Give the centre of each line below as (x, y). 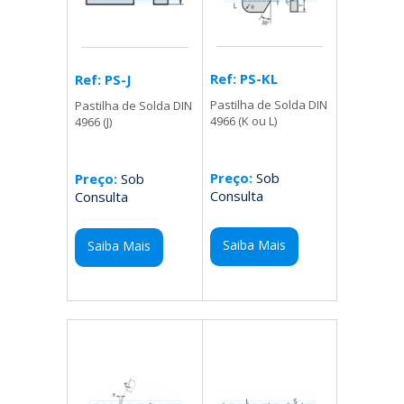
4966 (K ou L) (243, 121)
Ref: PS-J (104, 80)
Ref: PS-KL (243, 79)
